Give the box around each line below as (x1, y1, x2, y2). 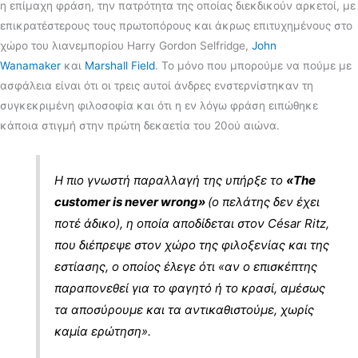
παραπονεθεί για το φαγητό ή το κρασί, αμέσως (54, 280, 326, 296)
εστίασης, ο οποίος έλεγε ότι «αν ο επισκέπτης (54, 259, 318, 275)
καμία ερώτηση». (54, 324, 152, 340)
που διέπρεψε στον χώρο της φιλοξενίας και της (54, 237, 330, 253)
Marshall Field (85, 59, 155, 73)
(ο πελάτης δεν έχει (208, 194, 320, 210)
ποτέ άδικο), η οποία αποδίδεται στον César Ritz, (54, 216, 330, 232)
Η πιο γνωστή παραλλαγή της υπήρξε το (54, 173, 287, 189)
